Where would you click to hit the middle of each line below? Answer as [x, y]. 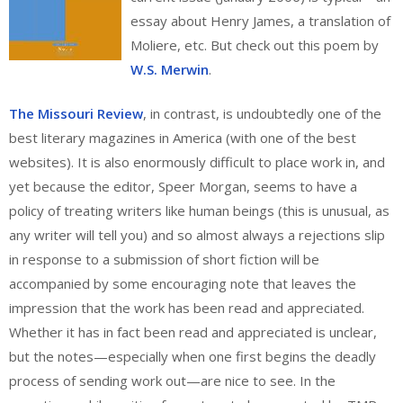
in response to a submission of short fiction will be [164, 260]
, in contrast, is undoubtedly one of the [262, 114]
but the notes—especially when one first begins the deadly [193, 357]
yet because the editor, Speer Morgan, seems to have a [183, 187]
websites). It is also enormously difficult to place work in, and [197, 162]
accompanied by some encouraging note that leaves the [183, 284]
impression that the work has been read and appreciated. [187, 308]
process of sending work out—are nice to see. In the [172, 381]
